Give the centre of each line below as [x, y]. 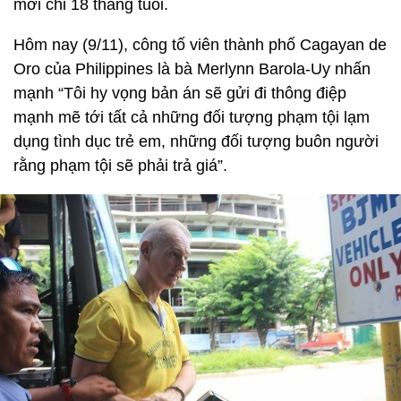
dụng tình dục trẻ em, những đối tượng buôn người [196, 141]
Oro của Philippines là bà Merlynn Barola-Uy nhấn [192, 69]
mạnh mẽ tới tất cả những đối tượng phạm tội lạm [192, 117]
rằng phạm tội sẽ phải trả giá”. [123, 166]
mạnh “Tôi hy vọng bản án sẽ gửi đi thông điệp [180, 93]
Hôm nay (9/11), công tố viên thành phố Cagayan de [200, 45]
